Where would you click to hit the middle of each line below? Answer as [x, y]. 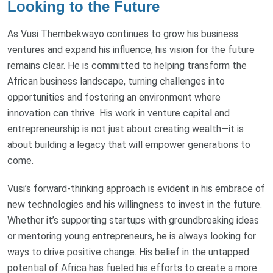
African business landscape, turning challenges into [116, 81]
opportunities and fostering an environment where [114, 97]
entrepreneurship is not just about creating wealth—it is [126, 129]
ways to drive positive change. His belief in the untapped [128, 252]
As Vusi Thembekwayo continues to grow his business [123, 34]
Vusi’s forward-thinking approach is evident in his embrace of [136, 188]
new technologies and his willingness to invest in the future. [135, 204]
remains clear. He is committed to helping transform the [127, 65]
